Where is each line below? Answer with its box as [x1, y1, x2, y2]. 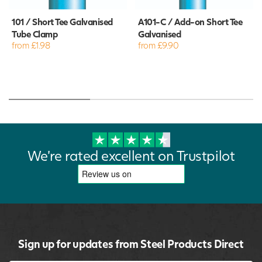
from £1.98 [12, 40, 50, 50]
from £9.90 [138, 40, 179, 50]
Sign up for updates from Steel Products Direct [18, 236, 244, 250]
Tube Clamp [12, 27, 58, 39]
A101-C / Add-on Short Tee [138, 15, 243, 27]
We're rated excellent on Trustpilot [27, 146, 235, 164]
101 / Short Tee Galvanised [12, 15, 113, 27]
